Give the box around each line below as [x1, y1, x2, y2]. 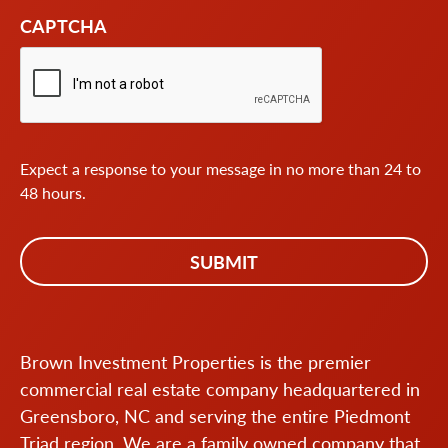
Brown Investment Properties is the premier [20, 349, 371, 375]
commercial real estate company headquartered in [20, 376, 420, 402]
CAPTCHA [20, 13, 108, 39]
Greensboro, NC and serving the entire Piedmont [20, 403, 410, 429]
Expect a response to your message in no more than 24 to [20, 157, 421, 181]
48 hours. [20, 181, 86, 205]
